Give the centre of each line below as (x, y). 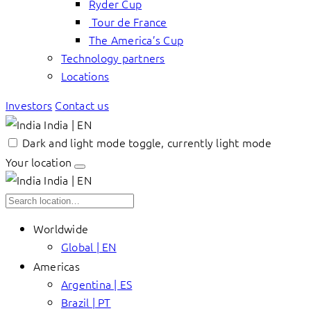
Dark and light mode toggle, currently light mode (147, 142)
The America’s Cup (136, 40)
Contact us (82, 105)
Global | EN (89, 246)
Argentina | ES (97, 284)
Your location (39, 162)
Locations (85, 76)
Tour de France (128, 22)
